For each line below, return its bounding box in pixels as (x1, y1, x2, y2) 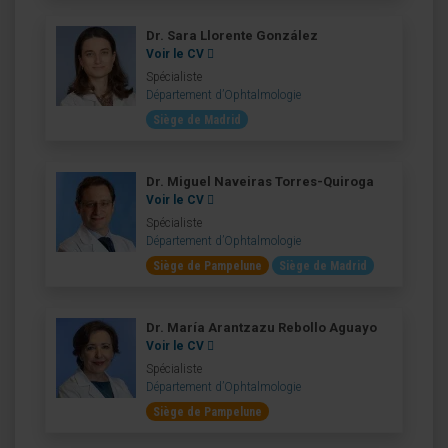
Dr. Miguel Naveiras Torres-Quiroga (146, 174, 374, 190)
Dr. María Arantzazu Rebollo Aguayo (146, 320, 377, 336)
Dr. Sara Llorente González (146, 28, 318, 44)
